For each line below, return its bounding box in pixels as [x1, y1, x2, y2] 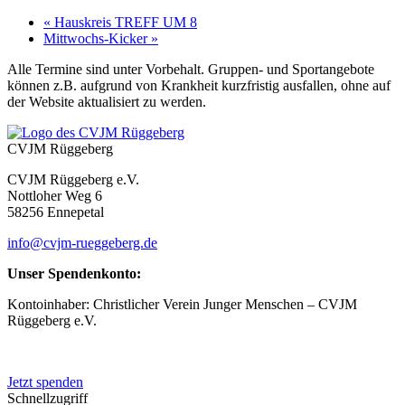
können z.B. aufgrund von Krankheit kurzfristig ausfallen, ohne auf [7, 77, 391, 93]
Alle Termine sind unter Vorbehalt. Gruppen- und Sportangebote [7, 61, 374, 77]
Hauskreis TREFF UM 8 [51, 14, 197, 30]
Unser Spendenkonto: [7, 265, 145, 281]
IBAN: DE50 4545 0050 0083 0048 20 [7, 343, 231, 359]
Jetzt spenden [7, 373, 83, 390]
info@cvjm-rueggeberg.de [7, 234, 157, 250]
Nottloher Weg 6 [7, 187, 102, 203]
